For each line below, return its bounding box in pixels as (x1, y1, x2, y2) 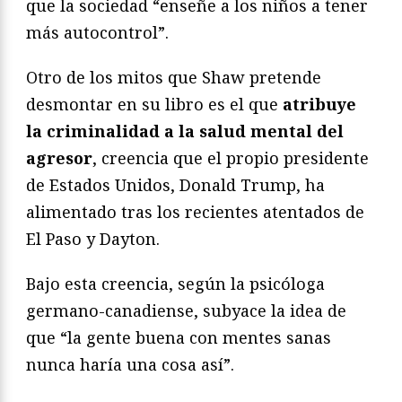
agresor (26, 146, 92, 169)
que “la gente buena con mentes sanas (26, 326, 331, 348)
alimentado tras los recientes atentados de (26, 200, 364, 223)
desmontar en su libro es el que (26, 92, 283, 115)
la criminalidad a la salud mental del (26, 119, 344, 142)
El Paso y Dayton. (26, 227, 160, 249)
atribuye (283, 92, 356, 115)
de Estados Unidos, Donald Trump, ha (26, 173, 325, 196)
